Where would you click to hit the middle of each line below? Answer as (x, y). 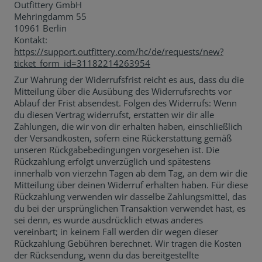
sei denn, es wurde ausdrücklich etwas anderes (108, 220)
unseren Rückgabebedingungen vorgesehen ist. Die (117, 150)
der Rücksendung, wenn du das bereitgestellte (106, 255)
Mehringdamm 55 (50, 16)
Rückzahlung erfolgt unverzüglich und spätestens (112, 161)
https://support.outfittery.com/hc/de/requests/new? (119, 51)
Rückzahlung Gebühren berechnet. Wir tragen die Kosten (128, 243)
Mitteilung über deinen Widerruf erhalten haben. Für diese (131, 185)
